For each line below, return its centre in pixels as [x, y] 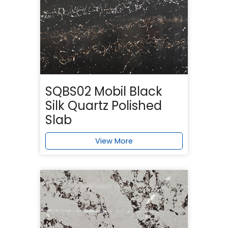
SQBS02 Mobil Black [104, 91]
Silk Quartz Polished [104, 105]
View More [114, 141]
